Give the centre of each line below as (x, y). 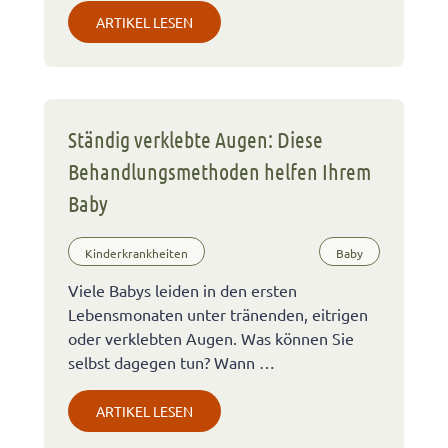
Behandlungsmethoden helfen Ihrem (219, 170)
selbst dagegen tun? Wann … (171, 361)
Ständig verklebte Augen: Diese (195, 138)
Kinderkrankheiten (136, 253)
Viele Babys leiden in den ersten (182, 289)
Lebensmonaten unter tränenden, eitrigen (218, 313)
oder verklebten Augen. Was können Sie (211, 337)
